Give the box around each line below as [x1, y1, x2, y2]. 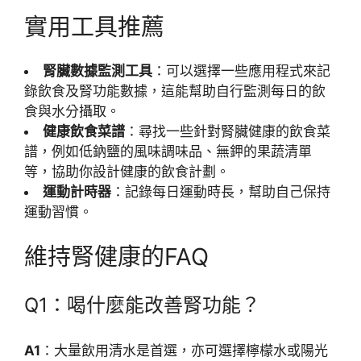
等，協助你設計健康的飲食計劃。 [24, 164, 230, 180]
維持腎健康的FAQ [24, 242, 209, 271]
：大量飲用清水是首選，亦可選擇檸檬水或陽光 [40, 342, 328, 359]
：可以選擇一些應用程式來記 [152, 63, 330, 79]
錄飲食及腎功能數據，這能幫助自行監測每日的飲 [24, 83, 326, 99]
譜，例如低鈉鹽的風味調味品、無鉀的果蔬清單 [24, 143, 312, 160]
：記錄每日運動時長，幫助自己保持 [111, 184, 330, 200]
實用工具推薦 [24, 12, 164, 41]
